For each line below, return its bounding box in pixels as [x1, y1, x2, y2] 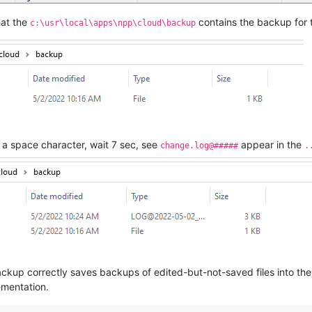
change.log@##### [160, 140, 238, 150]
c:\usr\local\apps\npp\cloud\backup [30, 17, 196, 28]
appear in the [238, 138, 304, 150]
